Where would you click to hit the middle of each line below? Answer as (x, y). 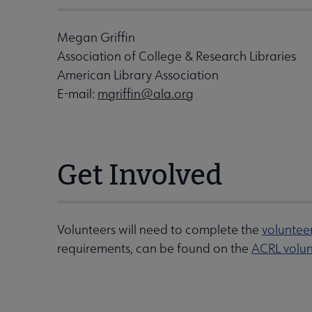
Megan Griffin (96, 37)
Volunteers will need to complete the (159, 229)
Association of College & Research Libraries (177, 56)
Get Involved (140, 175)
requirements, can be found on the (154, 248)
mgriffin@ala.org (146, 94)
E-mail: (77, 94)
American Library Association (138, 75)
